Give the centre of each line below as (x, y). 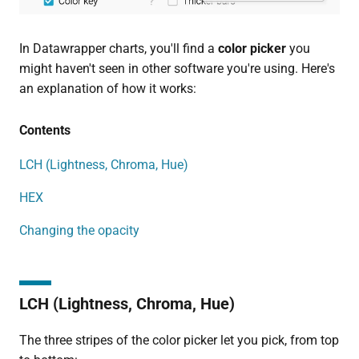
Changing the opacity (79, 230)
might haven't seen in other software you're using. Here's (177, 68)
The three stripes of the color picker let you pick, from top (179, 340)
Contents (44, 130)
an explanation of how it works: (107, 88)
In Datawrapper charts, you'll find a (118, 48)
